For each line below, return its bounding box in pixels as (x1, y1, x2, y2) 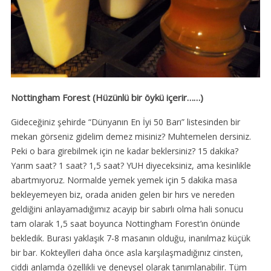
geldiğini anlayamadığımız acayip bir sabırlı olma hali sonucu (10, 203, 243, 215)
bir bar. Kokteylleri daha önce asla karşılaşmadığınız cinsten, (10, 247, 243, 259)
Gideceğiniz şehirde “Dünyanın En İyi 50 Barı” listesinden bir (10, 116, 240, 128)
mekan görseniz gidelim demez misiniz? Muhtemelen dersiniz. (10, 131, 251, 143)
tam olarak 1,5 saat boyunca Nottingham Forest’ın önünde (10, 218, 240, 230)
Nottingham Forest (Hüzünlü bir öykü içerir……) (10, 91, 203, 104)
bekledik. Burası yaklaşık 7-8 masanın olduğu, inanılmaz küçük (10, 232, 250, 244)
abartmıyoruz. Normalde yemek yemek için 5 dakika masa (10, 174, 237, 186)
